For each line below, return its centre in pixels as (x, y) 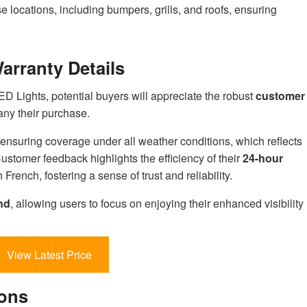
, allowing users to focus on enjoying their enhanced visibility (157, 204)
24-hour (263, 158)
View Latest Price (49, 255)
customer (280, 96)
